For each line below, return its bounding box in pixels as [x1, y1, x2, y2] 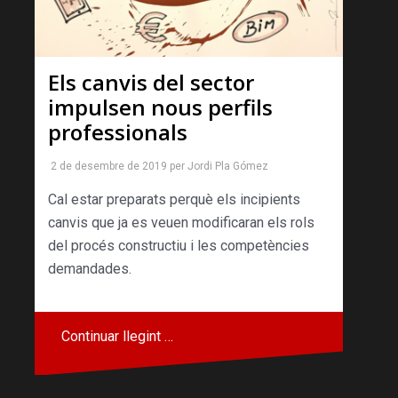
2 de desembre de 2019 [51, 160, 167, 173]
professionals [48, 117, 187, 147]
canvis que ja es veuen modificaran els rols [48, 214, 314, 232]
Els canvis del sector [48, 68, 254, 98]
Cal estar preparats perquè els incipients [48, 191, 300, 209]
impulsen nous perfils [48, 92, 273, 123]
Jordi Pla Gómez [187, 160, 268, 173]
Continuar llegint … [61, 328, 173, 346]
